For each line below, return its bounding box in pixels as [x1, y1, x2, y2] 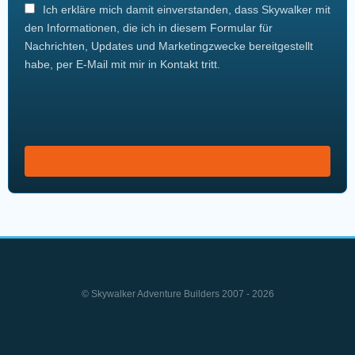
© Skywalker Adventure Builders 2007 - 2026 [81, 288, 274, 300]
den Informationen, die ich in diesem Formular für [25, 21, 273, 35]
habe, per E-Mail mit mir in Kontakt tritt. [25, 58, 220, 71]
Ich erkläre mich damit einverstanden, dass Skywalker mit [40, 3, 330, 17]
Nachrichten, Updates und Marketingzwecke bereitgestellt [25, 40, 313, 53]
